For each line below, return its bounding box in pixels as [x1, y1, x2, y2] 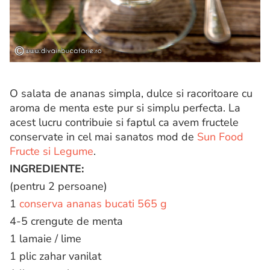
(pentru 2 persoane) [10, 179, 107, 194]
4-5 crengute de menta [10, 214, 123, 229]
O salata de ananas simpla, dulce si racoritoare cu [10, 86, 253, 101]
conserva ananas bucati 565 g [19, 196, 167, 212]
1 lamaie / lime [10, 231, 81, 246]
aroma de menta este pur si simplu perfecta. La [10, 101, 240, 116]
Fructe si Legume [10, 144, 93, 159]
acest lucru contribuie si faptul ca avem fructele [10, 115, 239, 130]
